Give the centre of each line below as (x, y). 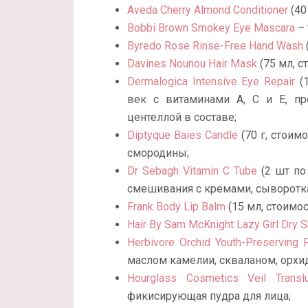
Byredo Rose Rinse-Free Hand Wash (215, 46)
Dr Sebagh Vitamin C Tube (192, 171)
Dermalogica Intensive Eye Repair (211, 82)
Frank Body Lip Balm (176, 207)
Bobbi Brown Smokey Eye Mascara (211, 28)
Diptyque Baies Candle (183, 135)
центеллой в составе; (182, 118)
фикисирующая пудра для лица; (209, 296)
